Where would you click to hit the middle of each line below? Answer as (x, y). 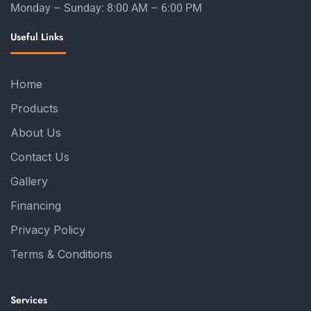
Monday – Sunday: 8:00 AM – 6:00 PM (106, 8)
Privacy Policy (48, 230)
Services (29, 300)
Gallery (29, 182)
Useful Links (37, 37)
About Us (36, 133)
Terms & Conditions (61, 254)
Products (34, 109)
